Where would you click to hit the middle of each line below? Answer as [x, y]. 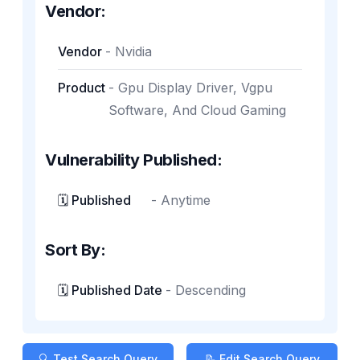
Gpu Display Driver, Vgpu [195, 88]
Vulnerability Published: [133, 160]
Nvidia [133, 51]
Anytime [186, 200]
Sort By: [75, 250]
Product [82, 88]
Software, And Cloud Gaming [197, 110]
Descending [211, 290]
